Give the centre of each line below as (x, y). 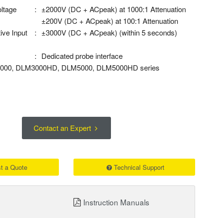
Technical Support (139, 167)
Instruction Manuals (116, 202)
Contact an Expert (63, 128)
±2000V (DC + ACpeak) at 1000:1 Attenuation (114, 9)
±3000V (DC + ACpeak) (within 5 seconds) (109, 32)
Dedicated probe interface (82, 56)
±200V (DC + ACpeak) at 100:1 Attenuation (110, 21)
